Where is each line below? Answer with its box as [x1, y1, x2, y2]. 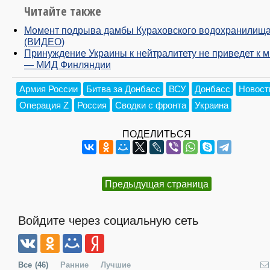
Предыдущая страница [105, 178, 209, 190]
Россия [77, 100, 107, 111]
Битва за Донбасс [86, 84, 160, 95]
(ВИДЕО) [24, 36, 64, 47]
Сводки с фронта [115, 100, 186, 111]
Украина [195, 100, 228, 111]
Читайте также [24, 2, 101, 19]
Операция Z [19, 100, 69, 111]
